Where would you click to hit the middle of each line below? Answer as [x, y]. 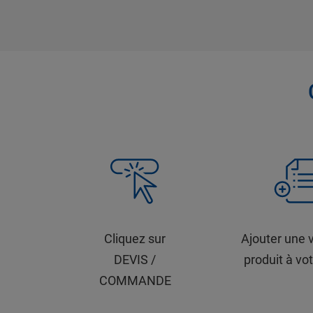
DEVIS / [135, 260]
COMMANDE [135, 281]
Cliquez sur [135, 239]
